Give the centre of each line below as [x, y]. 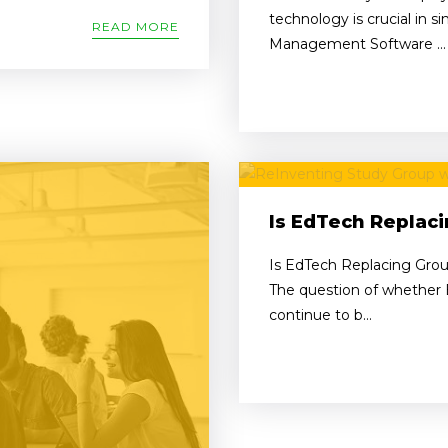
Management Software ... [357, 43]
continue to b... [320, 314]
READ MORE [135, 26]
